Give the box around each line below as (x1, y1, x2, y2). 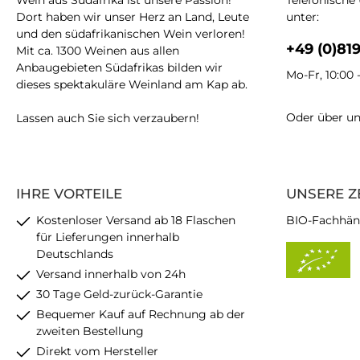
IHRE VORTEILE (16, 186, 122, 202)
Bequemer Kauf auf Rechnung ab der (36, 307, 245, 321)
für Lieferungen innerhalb (36, 230, 179, 244)
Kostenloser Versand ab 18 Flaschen (36, 213, 235, 227)
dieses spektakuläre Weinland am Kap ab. (16, 77, 247, 92)
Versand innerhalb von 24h (36, 267, 186, 281)
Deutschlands (36, 247, 113, 261)
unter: (286, 10, 319, 24)
